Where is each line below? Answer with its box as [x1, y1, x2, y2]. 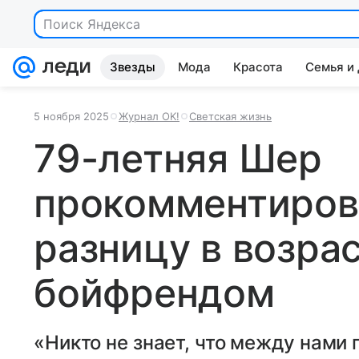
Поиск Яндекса [43, 16, 140, 32]
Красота [233, 59, 283, 75]
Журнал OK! [119, 110, 179, 123]
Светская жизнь [189, 110, 272, 123]
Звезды [110, 59, 155, 75]
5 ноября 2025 [34, 110, 109, 123]
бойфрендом [34, 269, 275, 317]
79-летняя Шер [34, 135, 322, 182]
